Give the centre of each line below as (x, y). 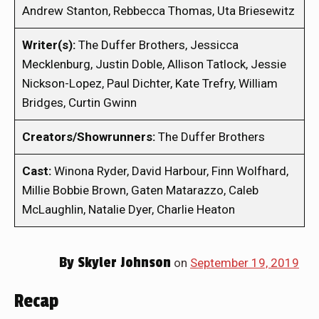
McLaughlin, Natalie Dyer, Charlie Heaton (129, 210)
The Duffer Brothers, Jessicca (157, 45)
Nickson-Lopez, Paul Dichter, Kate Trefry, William (150, 84)
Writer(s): (49, 45)
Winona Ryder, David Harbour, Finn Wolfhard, (170, 171)
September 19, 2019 (245, 263)
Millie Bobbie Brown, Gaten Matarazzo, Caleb (140, 190)
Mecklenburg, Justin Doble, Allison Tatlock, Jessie (154, 64)
